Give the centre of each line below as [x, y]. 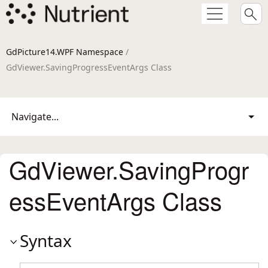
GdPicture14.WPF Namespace [65, 52]
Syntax [46, 240]
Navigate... [35, 117]
